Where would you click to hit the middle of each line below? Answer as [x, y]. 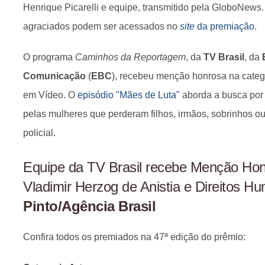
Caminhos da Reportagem [130, 57]
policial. [41, 133]
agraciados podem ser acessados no [101, 26]
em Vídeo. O [50, 95]
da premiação [224, 26]
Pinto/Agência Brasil [89, 206]
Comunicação [54, 76]
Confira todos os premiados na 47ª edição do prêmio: [134, 237]
